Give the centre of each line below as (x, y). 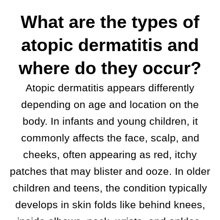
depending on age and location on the (110, 105)
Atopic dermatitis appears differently (110, 88)
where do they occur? (110, 68)
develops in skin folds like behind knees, (110, 205)
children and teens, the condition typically (110, 188)
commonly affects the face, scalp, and (110, 138)
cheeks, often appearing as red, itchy (110, 155)
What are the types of (110, 22)
